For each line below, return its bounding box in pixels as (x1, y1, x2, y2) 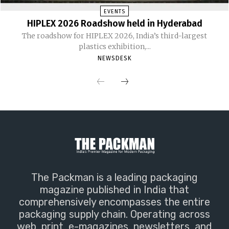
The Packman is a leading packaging (31, 171, 198, 184)
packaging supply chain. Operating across (19, 208, 210, 221)
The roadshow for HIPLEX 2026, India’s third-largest (22, 31, 207, 40)
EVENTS (104, 8, 125, 15)
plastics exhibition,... (78, 41, 151, 51)
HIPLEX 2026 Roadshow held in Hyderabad (27, 17, 202, 29)
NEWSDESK (97, 54, 132, 62)
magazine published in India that (40, 184, 189, 196)
